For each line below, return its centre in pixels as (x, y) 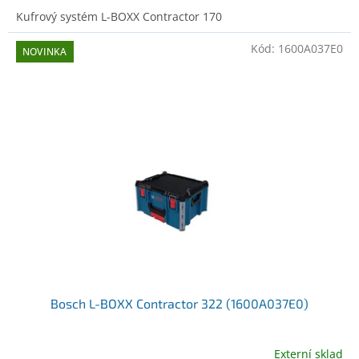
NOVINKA (45, 52)
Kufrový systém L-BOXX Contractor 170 (119, 17)
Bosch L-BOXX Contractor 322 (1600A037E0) (179, 303)
